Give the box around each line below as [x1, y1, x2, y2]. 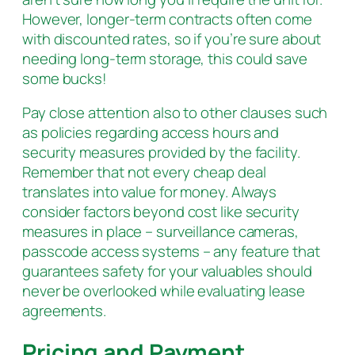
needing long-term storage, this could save [22, 48, 307, 69]
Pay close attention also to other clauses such [22, 102, 328, 124]
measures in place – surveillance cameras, [22, 221, 299, 242]
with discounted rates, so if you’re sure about [22, 28, 322, 49]
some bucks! [22, 67, 107, 89]
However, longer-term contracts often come [22, 8, 312, 29]
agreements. [22, 300, 106, 322]
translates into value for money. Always [22, 181, 277, 203]
